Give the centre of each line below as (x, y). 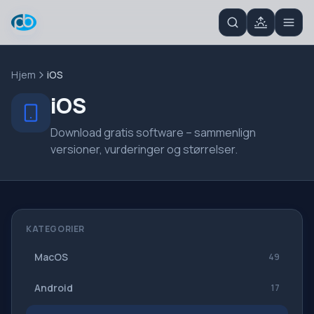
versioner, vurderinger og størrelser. (144, 149)
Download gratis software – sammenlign (153, 132)
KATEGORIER (55, 229)
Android (54, 288)
